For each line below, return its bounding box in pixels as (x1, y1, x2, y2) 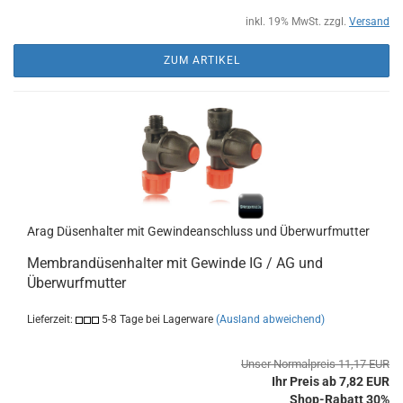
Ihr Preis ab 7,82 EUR (272, 374, 390, 389)
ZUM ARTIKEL (163, 54, 240, 67)
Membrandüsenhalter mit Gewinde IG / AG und (27, 255, 323, 272)
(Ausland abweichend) (216, 313, 325, 326)
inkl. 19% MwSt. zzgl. (246, 15, 349, 28)
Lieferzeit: (27, 313, 76, 326)
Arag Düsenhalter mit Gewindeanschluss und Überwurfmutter (27, 224, 370, 238)
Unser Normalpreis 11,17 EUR (241, 357, 390, 371)
